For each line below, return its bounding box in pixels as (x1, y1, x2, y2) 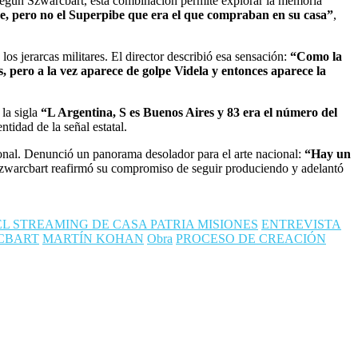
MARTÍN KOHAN (42, 232, 144, 246)
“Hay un (304, 147, 351, 161)
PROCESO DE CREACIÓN (176, 232, 326, 246)
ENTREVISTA (261, 217, 341, 232)
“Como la (290, 50, 342, 64)
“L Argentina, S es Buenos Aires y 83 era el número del (41, 105, 337, 120)
